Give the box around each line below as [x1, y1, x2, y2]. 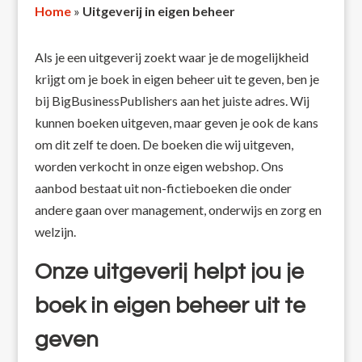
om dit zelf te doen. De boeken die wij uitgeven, [34, 137, 293, 153]
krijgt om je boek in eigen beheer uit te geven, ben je [34, 71, 319, 87]
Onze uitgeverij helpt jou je [34, 260, 304, 284]
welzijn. [34, 224, 76, 240]
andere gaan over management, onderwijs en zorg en [34, 202, 322, 218]
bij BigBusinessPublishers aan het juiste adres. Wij [34, 93, 309, 109]
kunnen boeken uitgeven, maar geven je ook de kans [34, 115, 318, 131]
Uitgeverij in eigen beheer [82, 3, 235, 19]
